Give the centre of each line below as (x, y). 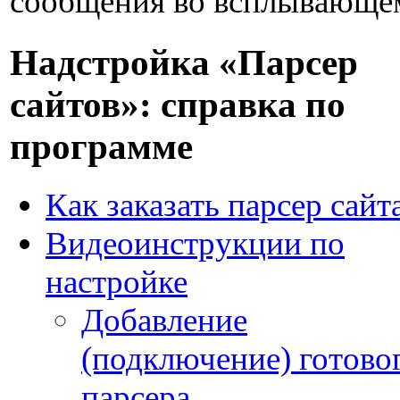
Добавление (164, 320)
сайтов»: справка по (178, 104)
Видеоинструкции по (195, 243)
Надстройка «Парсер (184, 62)
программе (101, 146)
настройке (117, 281)
